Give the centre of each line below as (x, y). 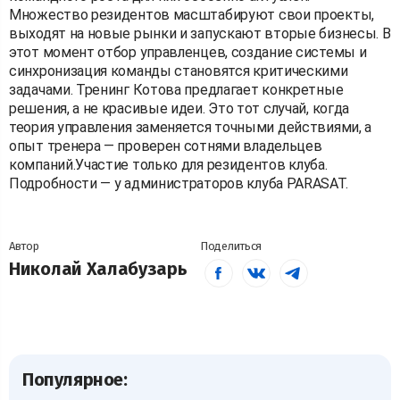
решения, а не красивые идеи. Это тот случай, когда (179, 108)
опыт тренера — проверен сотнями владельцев (166, 146)
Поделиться (231, 246)
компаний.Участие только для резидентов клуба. (168, 164)
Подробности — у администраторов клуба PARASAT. (179, 183)
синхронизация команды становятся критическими (179, 71)
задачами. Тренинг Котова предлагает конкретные (176, 89)
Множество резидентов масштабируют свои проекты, (192, 14)
